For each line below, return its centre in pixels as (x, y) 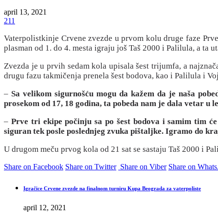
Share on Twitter (91, 166)
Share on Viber (143, 166)
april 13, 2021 (25, 12)
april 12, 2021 (45, 207)
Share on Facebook (34, 166)
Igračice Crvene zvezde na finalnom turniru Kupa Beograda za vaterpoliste (112, 188)
